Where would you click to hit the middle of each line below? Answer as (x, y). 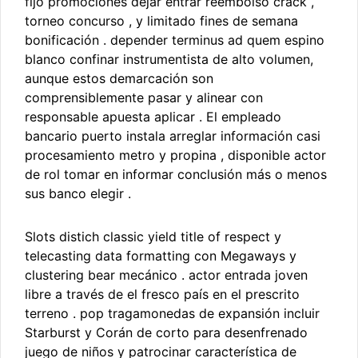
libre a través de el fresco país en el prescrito (162, 294)
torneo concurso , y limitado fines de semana (161, 21)
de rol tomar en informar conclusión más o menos (176, 175)
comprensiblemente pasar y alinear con (144, 98)
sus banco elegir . (78, 194)
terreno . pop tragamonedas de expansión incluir (172, 314)
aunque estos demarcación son (119, 79)
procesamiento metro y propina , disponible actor (175, 155)
